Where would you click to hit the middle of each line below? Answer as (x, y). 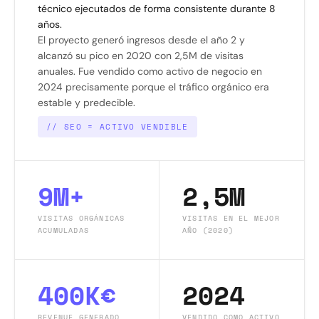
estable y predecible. (87, 102)
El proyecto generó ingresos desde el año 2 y (141, 40)
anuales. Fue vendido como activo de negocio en (150, 71)
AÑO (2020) (208, 230)
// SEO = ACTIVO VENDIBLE (117, 126)
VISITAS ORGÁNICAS (82, 218)
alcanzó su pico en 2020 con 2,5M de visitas (141, 55)
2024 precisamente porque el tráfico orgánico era (153, 87)
